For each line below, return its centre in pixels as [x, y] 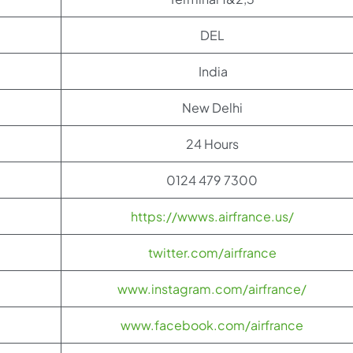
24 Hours [212, 144]
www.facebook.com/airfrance [212, 325]
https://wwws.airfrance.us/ [212, 216]
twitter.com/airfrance [212, 253]
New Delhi [212, 108]
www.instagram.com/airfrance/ [212, 289]
